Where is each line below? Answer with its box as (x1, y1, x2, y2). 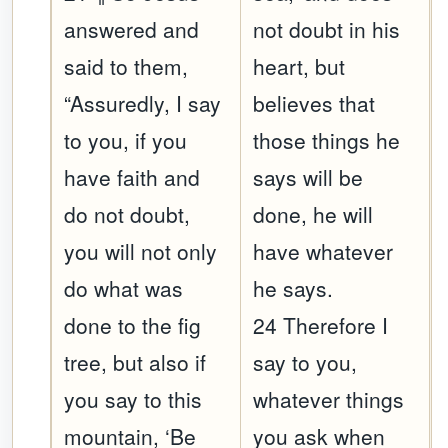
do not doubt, (64, 199, 191, 230)
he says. (253, 273, 334, 304)
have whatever (253, 236, 394, 267)
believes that (253, 88, 376, 119)
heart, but (253, 51, 346, 82)
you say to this (64, 384, 203, 415)
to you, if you (64, 125, 188, 156)
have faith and (64, 162, 201, 193)
